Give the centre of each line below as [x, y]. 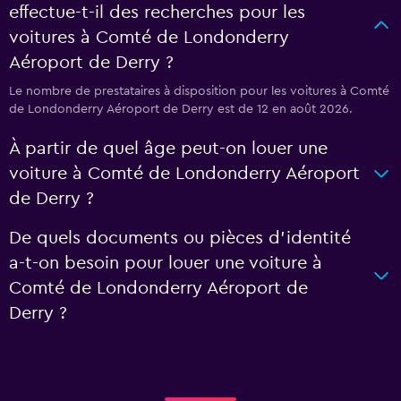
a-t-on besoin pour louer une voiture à [166, 263]
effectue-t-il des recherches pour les [157, 13]
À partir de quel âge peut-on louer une [168, 149]
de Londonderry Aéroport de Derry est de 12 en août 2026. [181, 109]
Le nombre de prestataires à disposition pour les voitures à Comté [199, 91]
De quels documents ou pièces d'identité [180, 238]
